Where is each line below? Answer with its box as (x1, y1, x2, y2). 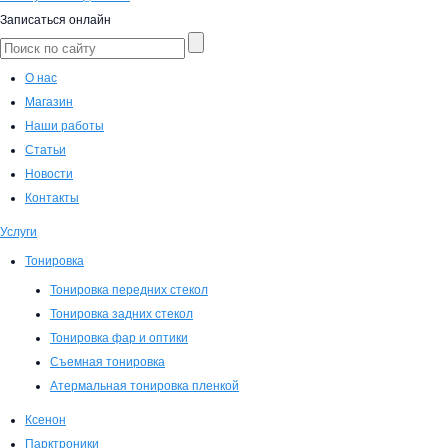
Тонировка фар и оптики (50, 331, 188, 346)
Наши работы (25, 119, 104, 134)
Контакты (25, 191, 79, 206)
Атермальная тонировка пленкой (50, 379, 239, 394)
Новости (25, 167, 73, 182)
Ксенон (25, 413, 66, 428)
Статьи (25, 143, 66, 158)
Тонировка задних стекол (50, 307, 193, 322)
